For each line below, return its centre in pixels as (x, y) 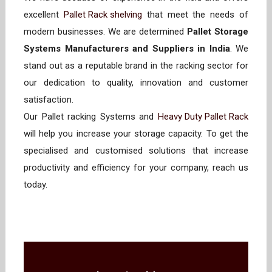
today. (36, 185)
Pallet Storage (218, 32)
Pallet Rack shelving (103, 15)
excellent (44, 15)
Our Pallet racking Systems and (91, 117)
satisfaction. (50, 100)
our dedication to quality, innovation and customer (136, 83)
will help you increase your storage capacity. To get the (136, 134)
